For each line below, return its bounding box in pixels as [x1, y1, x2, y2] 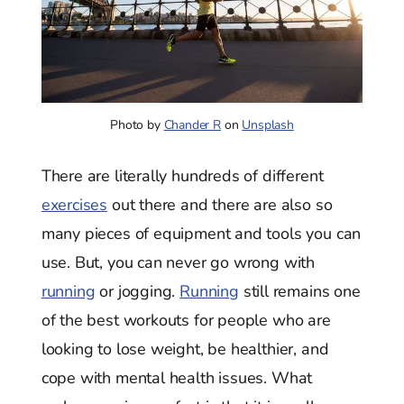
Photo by [110, 116, 164, 134]
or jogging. [95, 280, 180, 303]
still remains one [238, 280, 361, 303]
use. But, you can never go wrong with [41, 252, 316, 274]
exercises [41, 194, 108, 216]
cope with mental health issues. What [41, 367, 313, 390]
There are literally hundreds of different [41, 165, 324, 188]
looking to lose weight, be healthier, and [41, 338, 329, 361]
